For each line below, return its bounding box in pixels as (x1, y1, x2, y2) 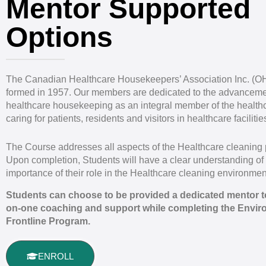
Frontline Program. (6, 216, 90, 227)
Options (6, 21, 113, 53)
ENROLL (38, 251, 74, 261)
